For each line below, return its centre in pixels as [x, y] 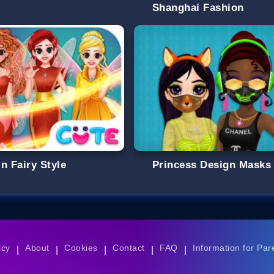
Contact [129, 248]
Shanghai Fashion [198, 7]
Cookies [81, 248]
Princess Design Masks [212, 165]
